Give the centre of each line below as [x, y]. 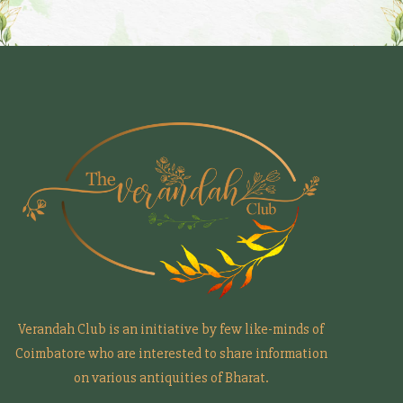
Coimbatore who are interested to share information [171, 353]
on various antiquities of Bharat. [171, 377]
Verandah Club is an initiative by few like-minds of [171, 329]
